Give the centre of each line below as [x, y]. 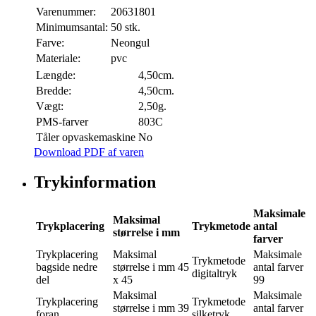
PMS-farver [62, 121]
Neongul [130, 42]
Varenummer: [66, 11]
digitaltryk [214, 274]
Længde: [56, 75]
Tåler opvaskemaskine [86, 137]
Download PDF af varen [89, 152]
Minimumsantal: [72, 27]
